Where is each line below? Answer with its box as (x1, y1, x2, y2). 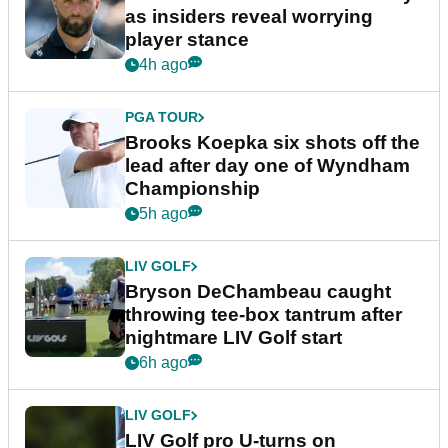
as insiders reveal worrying (125, 6, 373, 28)
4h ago (139, 56, 188, 74)
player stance (125, 29, 249, 51)
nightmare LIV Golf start (125, 327, 342, 349)
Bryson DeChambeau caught (125, 281, 391, 303)
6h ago (139, 354, 188, 372)
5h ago (139, 205, 188, 223)
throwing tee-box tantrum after (125, 304, 402, 326)
